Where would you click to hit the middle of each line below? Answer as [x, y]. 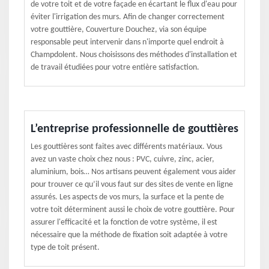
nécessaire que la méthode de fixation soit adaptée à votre [129, 235]
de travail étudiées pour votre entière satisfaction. [115, 68]
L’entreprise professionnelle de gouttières [134, 129]
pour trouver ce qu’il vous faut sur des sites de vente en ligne [132, 185]
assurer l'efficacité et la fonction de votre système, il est [124, 222]
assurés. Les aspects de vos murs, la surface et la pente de [127, 197]
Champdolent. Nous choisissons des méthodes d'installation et [134, 55]
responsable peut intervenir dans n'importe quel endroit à [127, 42]
